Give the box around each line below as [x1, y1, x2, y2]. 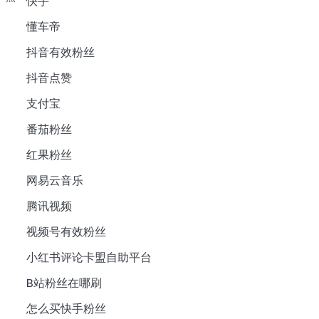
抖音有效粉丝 [26, 44, 95, 61]
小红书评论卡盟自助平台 [26, 249, 152, 266]
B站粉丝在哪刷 [26, 275, 102, 292]
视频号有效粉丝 [26, 224, 106, 241]
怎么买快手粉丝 [26, 300, 106, 318]
